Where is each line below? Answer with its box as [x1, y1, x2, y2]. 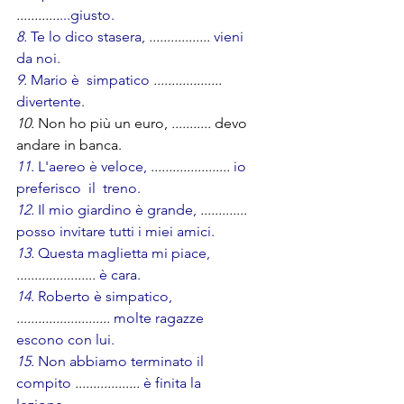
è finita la [143, 374, 205, 392]
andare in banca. [16, 136, 122, 154]
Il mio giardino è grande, [34, 201, 197, 219]
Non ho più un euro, [34, 115, 168, 133]
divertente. [16, 93, 103, 111]
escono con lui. [16, 331, 115, 349]
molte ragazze [114, 309, 207, 327]
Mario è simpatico [31, 71, 150, 89]
